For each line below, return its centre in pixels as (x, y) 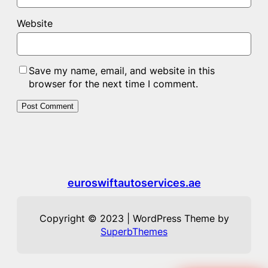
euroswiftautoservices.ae (134, 183)
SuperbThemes (134, 232)
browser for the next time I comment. (113, 84)
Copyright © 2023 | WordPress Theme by (134, 219)
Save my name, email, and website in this (122, 71)
